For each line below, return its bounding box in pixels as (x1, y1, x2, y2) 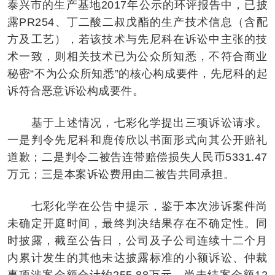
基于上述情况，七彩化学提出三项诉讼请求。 (7, 116, 268, 129)
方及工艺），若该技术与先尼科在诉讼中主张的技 (7, 33, 268, 45)
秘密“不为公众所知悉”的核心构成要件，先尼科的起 (7, 67, 268, 80)
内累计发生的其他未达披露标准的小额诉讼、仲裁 (7, 251, 268, 264)
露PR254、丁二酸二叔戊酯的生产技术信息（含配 (7, 15, 268, 28)
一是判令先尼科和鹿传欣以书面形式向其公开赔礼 (7, 133, 268, 146)
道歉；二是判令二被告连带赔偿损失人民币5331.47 (7, 150, 268, 163)
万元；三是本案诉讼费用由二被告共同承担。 (7, 168, 234, 180)
